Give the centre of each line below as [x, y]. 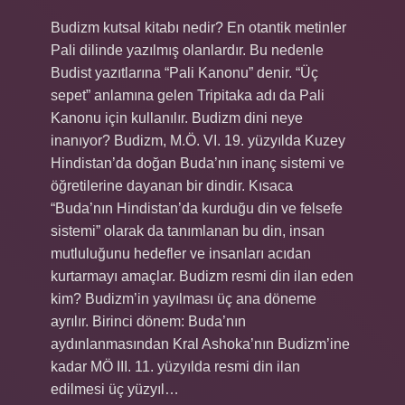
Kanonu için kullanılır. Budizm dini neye [177, 118]
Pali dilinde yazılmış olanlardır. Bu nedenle [187, 50]
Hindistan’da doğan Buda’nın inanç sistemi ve [198, 163]
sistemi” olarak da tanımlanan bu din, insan [188, 231]
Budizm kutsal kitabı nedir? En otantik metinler [198, 28]
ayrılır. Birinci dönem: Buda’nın [148, 321]
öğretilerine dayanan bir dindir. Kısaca [172, 186]
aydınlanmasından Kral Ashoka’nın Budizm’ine [200, 344]
